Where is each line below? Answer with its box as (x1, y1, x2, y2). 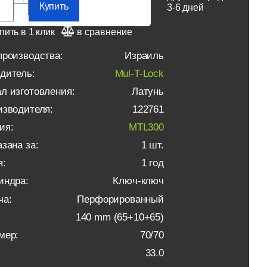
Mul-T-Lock (114, 68, 164, 80)
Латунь (131, 86, 164, 98)
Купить (39, 1, 69, 12)
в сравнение (76, 26, 132, 37)
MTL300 (128, 122, 164, 133)
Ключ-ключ (113, 175, 164, 187)
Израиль (125, 50, 164, 61)
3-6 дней (167, 2, 204, 13)
